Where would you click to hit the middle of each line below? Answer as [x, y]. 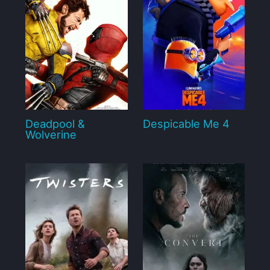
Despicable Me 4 [186, 123]
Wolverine [51, 134]
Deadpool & [55, 123]
